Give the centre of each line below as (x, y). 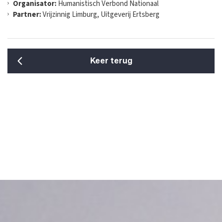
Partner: (28, 15)
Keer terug (111, 61)
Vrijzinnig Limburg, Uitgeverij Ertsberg (101, 15)
